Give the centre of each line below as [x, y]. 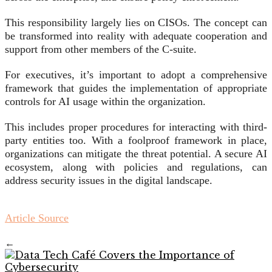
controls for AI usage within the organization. [105, 102]
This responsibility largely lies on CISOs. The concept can [136, 23]
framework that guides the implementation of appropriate [136, 88]
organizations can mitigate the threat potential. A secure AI [136, 154]
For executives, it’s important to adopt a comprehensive [136, 75]
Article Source [37, 218]
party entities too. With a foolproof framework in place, [136, 141]
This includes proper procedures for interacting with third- [136, 127]
